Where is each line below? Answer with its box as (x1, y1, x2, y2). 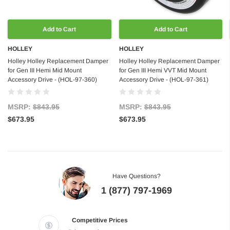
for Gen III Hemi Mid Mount (8, 67, 82, 74)
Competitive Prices (72, 217, 128, 224)
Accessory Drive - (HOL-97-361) (119, 76, 208, 84)
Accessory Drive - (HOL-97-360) (8, 76, 97, 84)
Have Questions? (112, 172, 161, 180)
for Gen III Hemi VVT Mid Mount (119, 67, 206, 74)
